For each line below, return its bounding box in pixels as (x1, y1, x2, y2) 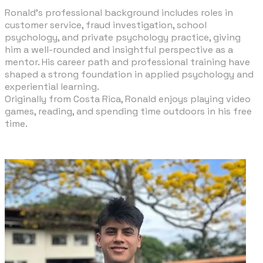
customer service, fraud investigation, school (5, 18, 207, 31)
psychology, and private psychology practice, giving (5, 31, 241, 43)
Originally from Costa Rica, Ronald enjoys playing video (5, 92, 251, 105)
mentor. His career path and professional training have (5, 55, 250, 68)
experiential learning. (5, 80, 102, 93)
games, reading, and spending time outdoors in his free (5, 104, 252, 117)
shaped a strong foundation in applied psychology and (5, 68, 254, 80)
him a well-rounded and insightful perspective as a (5, 43, 233, 56)
